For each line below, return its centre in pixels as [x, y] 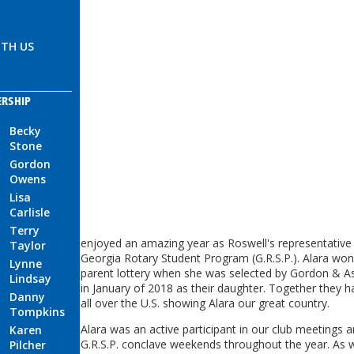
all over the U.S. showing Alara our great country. [205, 303]
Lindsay [30, 278]
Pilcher [28, 345]
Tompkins [37, 311]
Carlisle [30, 212]
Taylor [28, 245]
